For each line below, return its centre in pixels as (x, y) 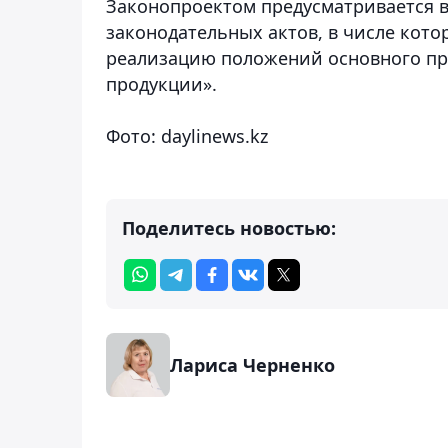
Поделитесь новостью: (229, 227)
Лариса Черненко (252, 364)
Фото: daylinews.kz (187, 135)
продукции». (161, 83)
